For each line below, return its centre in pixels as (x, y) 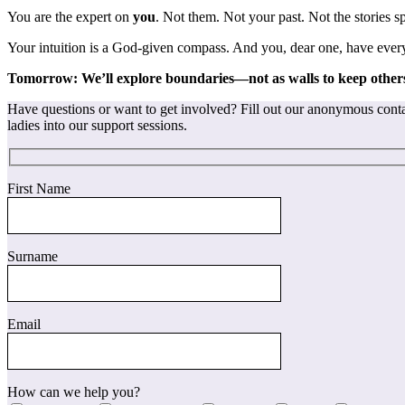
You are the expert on (70, 17)
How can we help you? (74, 391)
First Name (39, 188)
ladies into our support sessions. (97, 126)
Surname (33, 256)
